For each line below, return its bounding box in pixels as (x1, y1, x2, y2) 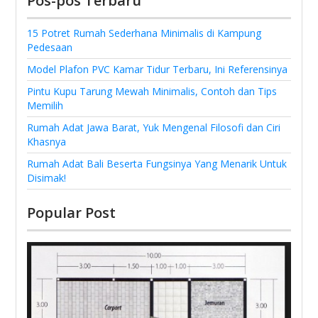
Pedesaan (27, 40, 73, 54)
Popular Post (27, 203, 116, 222)
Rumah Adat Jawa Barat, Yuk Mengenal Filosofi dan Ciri (27, 121, 281, 134)
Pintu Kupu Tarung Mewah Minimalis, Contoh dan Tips (27, 84, 278, 98)
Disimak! (27, 171, 67, 185)
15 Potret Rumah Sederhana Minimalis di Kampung (27, 26, 262, 40)
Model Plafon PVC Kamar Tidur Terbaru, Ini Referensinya (27, 62, 288, 76)
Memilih (27, 99, 64, 112)
